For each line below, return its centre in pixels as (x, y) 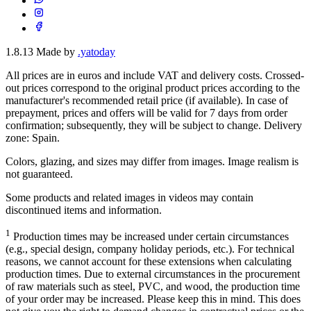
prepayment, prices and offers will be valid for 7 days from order (146, 112)
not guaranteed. (39, 174)
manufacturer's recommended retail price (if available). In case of (147, 100)
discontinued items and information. (84, 210)
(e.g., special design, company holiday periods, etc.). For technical (150, 249)
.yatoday (96, 51)
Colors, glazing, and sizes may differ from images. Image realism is (152, 161)
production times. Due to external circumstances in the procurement (153, 274)
